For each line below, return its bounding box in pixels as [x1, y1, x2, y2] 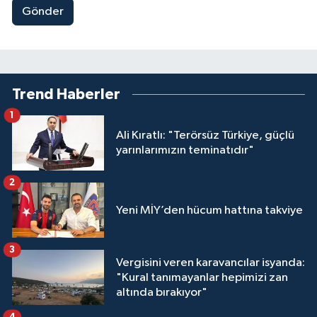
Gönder [21, 6, 64, 18]
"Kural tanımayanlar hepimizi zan [116, 271, 288, 284]
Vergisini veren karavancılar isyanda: [116, 256, 305, 269]
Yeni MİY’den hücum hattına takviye [116, 204, 303, 217]
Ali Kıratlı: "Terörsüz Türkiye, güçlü [116, 129, 294, 142]
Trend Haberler [12, 87, 120, 103]
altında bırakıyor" [116, 286, 207, 299]
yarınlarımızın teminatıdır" [116, 144, 254, 157]
